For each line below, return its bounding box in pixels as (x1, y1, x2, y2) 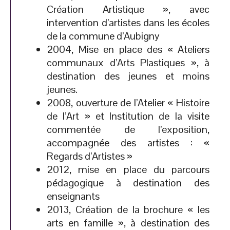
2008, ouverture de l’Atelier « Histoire (47, 96, 209, 109)
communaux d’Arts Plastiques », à (47, 56, 209, 69)
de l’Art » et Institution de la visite (47, 109, 209, 123)
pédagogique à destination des (47, 176, 209, 189)
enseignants (47, 189, 100, 203)
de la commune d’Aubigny (47, 29, 160, 43)
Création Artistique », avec (47, 3, 209, 16)
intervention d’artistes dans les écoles (47, 16, 209, 29)
